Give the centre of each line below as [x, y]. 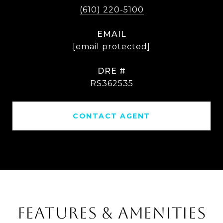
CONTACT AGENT [111, 116]
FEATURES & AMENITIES [111, 213]
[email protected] [111, 47]
